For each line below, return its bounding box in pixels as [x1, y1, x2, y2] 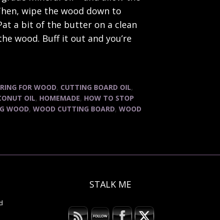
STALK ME [89, 178, 131, 190]
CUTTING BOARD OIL [60, 82, 131, 92]
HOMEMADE [39, 93, 80, 103]
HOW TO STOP [84, 93, 134, 103]
